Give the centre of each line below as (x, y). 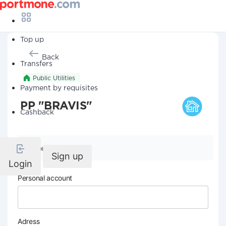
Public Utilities (54, 78)
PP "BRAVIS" (56, 106)
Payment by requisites (59, 88)
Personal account (45, 178)
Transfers (36, 64)
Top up (32, 40)
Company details (61, 148)
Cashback (37, 112)
